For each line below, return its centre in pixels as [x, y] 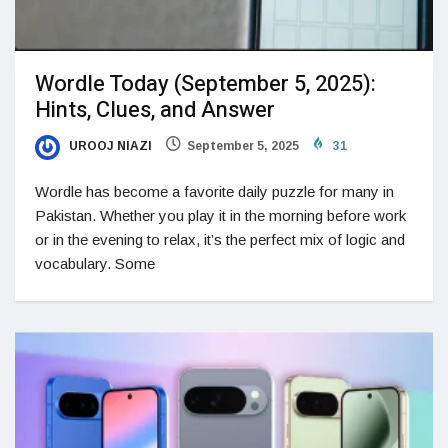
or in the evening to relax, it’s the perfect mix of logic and [220, 239]
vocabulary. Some [95, 263]
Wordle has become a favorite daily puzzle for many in [214, 191]
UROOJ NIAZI [109, 146]
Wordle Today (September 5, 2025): [205, 84]
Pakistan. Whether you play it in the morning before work [220, 215]
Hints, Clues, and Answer [155, 110]
